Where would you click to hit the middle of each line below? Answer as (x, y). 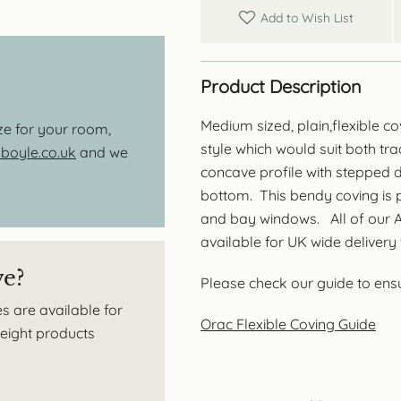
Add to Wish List (307, 17)
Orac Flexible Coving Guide (288, 324)
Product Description (281, 86)
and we (102, 152)
